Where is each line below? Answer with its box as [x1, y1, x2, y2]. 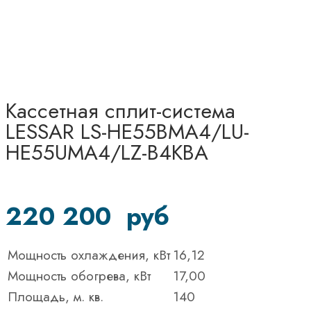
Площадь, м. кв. [8, 287, 103, 306]
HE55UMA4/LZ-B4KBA [6, 137, 208, 167]
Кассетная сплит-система [6, 95, 235, 126]
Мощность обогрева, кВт [8, 266, 151, 285]
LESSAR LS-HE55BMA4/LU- [6, 116, 249, 146]
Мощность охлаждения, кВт [8, 245, 170, 264]
